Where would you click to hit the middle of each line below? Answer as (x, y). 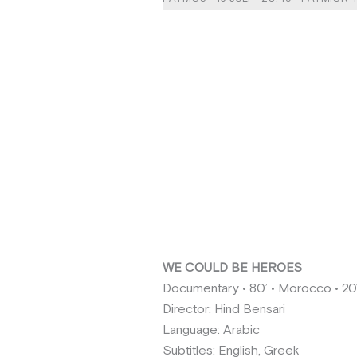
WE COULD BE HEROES (232, 269)
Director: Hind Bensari (224, 310)
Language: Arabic (211, 331)
